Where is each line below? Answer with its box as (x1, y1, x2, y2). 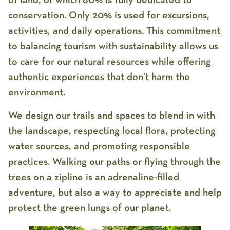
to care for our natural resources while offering (8, 56, 211, 67)
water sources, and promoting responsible (8, 141, 190, 151)
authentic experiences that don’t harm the (8, 72, 190, 83)
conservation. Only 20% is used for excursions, (8, 10, 209, 21)
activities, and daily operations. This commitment (8, 26, 220, 36)
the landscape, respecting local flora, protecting (8, 125, 216, 136)
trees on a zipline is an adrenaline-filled (8, 171, 179, 182)
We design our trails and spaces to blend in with (8, 110, 215, 121)
